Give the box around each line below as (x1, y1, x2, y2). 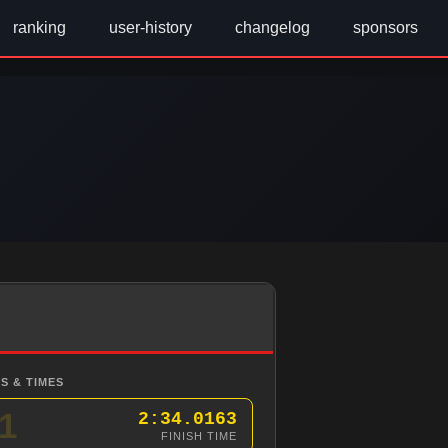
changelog (231, 19, 314, 36)
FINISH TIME (161, 430, 237, 442)
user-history (105, 19, 196, 36)
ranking (9, 19, 70, 36)
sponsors (349, 19, 418, 36)
